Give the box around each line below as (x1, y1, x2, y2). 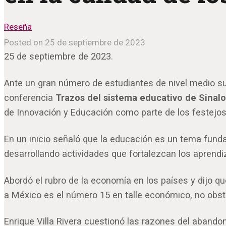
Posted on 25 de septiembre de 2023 (4, 37, 145, 48)
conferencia (4, 92, 55, 103)
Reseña (4, 21, 32, 32)
